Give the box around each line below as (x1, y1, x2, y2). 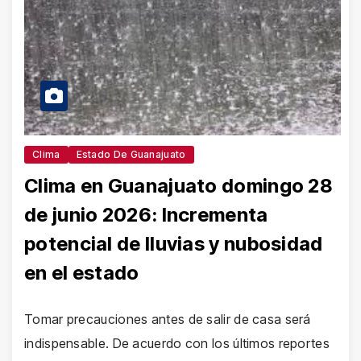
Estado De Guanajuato (76, 148, 186, 160)
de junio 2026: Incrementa (24, 203, 268, 226)
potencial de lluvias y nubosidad (24, 232, 323, 255)
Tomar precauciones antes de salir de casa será (24, 311, 311, 327)
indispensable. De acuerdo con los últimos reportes (24, 335, 330, 351)
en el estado (24, 261, 139, 284)
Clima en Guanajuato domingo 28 (24, 174, 333, 197)
